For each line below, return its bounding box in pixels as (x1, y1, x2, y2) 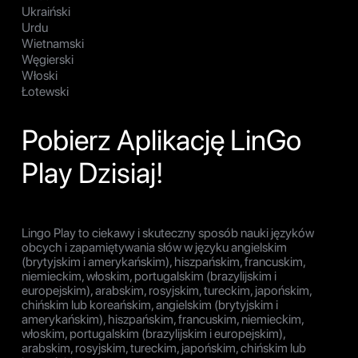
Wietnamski (22, 36, 84, 52)
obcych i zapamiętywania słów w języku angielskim (22, 240, 287, 256)
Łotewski (22, 84, 69, 100)
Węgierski (22, 52, 74, 68)
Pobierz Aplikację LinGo (22, 123, 301, 158)
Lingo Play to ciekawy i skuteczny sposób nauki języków (22, 225, 314, 241)
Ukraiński (22, 4, 70, 20)
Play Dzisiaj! (22, 156, 164, 191)
